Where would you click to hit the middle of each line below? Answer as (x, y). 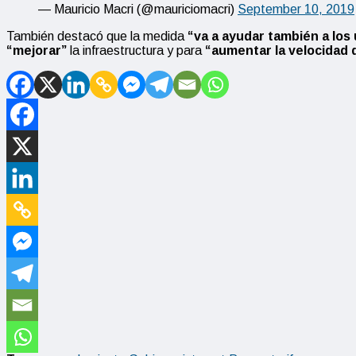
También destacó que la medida (97, 36)
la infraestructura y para (136, 50)
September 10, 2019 (296, 9)
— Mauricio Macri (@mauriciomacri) (138, 9)
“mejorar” (37, 50)
